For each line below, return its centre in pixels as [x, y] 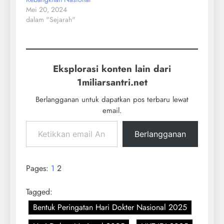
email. [112, 111]
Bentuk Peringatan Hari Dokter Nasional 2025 [110, 207]
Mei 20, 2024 [46, 10]
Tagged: [39, 192]
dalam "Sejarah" [51, 20]
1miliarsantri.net [112, 82]
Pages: [38, 168]
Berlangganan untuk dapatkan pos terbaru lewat [112, 100]
